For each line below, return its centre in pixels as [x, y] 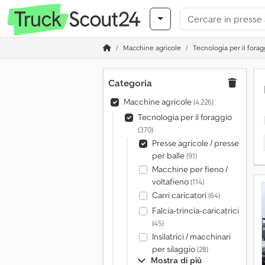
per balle [169, 156]
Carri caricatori [180, 195]
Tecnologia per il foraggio [185, 117]
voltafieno [171, 182]
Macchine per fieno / [190, 169]
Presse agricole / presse [195, 143]
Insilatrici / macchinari [191, 237]
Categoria [130, 83]
